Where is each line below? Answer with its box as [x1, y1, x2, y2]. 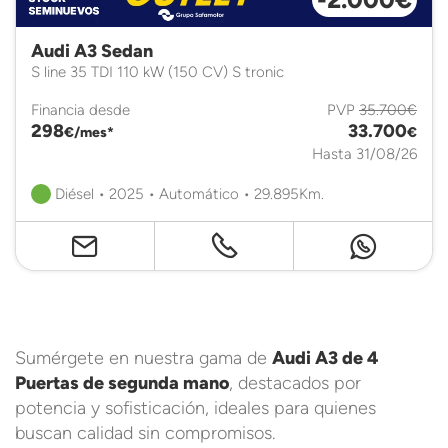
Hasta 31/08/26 [312, 144, 417, 163]
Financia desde [31, 100, 130, 119]
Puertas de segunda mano [15, 372, 229, 394]
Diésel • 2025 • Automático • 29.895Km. [51, 184, 324, 203]
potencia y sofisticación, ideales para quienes [15, 397, 376, 419]
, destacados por [229, 372, 361, 394]
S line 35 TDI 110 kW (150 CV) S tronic [31, 62, 284, 81]
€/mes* [64, 124, 114, 140]
